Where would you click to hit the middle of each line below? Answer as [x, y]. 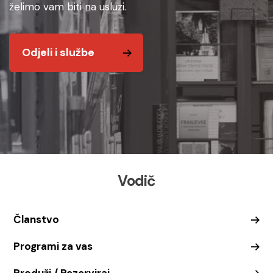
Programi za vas [53, 246]
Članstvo [36, 219]
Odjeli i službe [58, 52]
